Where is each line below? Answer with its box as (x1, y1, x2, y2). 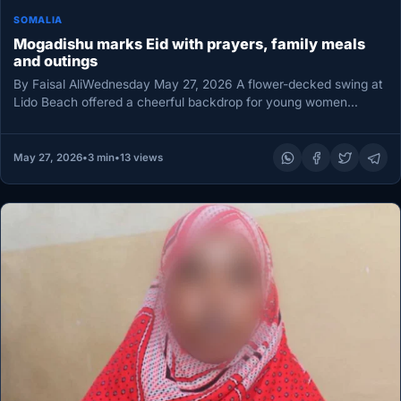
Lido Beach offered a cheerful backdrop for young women (13, 95, 348, 110)
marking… (13, 113, 72, 128)
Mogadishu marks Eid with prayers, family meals (13, 34, 366, 53)
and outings (13, 51, 98, 70)
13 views (119, 151, 163, 165)
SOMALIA (13, 13, 63, 26)
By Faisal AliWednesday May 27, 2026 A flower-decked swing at (13, 77, 384, 92)
